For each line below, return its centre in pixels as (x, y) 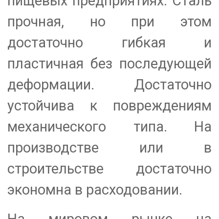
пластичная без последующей (109, 63)
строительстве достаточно (109, 168)
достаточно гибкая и (109, 42)
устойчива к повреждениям (109, 105)
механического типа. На (109, 126)
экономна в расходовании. (95, 189)
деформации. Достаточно (109, 84)
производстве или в (109, 147)
